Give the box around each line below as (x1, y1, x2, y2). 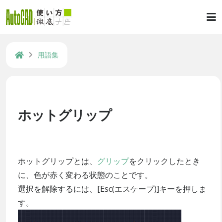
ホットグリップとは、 (18, 156, 97, 167)
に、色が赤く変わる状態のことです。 (18, 169, 153, 181)
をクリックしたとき (129, 156, 200, 167)
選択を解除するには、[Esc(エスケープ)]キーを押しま (18, 183, 207, 195)
